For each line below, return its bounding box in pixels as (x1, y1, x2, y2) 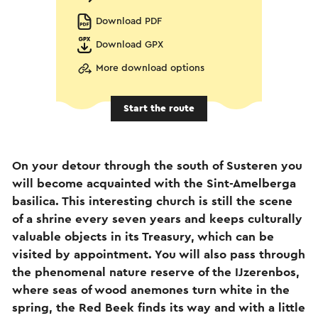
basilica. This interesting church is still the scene (12, 194, 292, 207)
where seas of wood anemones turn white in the (12, 283, 290, 296)
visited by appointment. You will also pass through (12, 248, 305, 261)
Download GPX (96, 40, 163, 50)
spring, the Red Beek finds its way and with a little (12, 301, 305, 314)
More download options (96, 63, 204, 73)
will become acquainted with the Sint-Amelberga (12, 177, 296, 190)
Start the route (124, 103, 194, 114)
